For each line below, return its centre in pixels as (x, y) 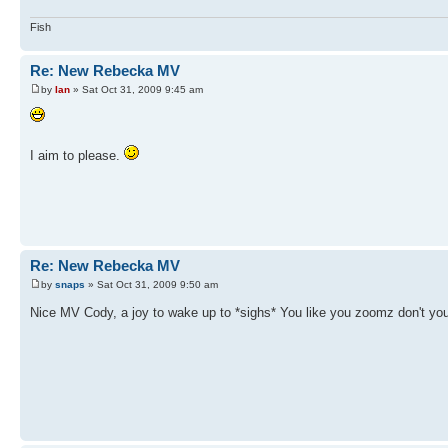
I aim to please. (77, 156)
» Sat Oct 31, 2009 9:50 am (151, 285)
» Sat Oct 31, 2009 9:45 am (136, 90)
